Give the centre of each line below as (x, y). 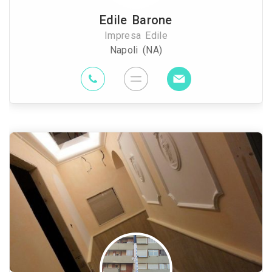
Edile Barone (136, 20)
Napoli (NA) (136, 50)
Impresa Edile (136, 36)
